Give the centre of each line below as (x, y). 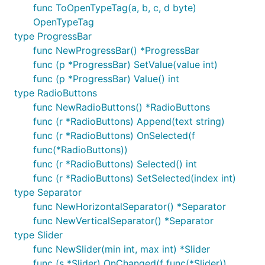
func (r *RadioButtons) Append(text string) (129, 121)
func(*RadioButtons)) (80, 150)
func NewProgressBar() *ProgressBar (116, 50)
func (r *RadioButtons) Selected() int (115, 164)
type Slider (38, 235)
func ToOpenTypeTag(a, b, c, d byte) (115, 8)
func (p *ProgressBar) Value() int (106, 79)
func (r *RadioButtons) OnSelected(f (114, 135)
